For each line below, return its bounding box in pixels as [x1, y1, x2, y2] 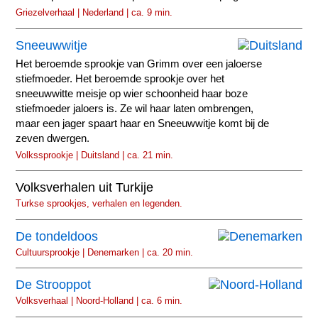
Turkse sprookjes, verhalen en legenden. [16, 198, 183, 209]
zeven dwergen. [16, 132, 90, 144]
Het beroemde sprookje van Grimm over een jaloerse [16, 57, 263, 70]
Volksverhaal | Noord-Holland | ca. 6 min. [16, 295, 183, 307]
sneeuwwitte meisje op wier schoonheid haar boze [16, 87, 248, 99]
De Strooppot [16, 278, 92, 292]
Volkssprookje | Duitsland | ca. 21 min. [16, 149, 174, 160]
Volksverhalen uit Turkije [16, 180, 154, 195]
